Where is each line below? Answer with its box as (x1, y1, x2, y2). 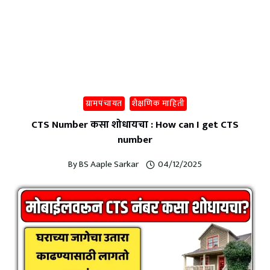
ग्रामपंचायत (85, 96, 122, 110)
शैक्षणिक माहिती (131, 96, 185, 110)
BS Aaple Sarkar (79, 157, 139, 172)
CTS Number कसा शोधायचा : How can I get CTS (31, 116, 239, 133)
